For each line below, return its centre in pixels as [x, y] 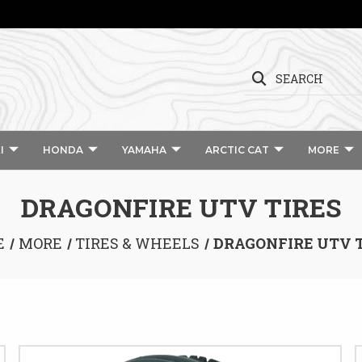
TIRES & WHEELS [138, 243]
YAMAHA [144, 150]
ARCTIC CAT [237, 150]
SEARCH [299, 79]
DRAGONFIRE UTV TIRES [181, 207]
